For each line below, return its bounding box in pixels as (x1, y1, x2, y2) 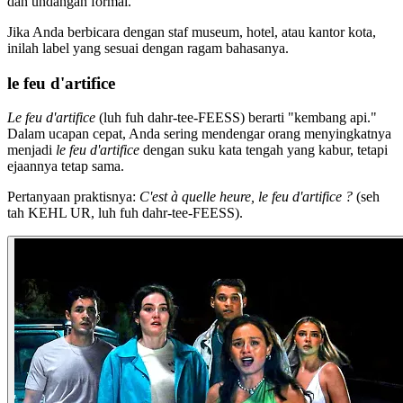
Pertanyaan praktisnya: (7, 189, 139, 205)
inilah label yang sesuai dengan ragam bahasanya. (7, 40, 289, 56)
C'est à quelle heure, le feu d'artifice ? (139, 189, 353, 205)
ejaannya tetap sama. (7, 158, 124, 175)
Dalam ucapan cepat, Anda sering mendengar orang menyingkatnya (7, 126, 391, 142)
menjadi (7, 142, 56, 158)
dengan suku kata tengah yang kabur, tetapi (139, 142, 388, 158)
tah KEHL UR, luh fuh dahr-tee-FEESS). (7, 205, 243, 221)
